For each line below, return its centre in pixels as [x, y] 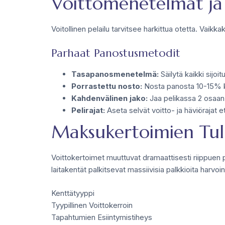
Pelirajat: [88, 110]
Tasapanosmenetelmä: [115, 74]
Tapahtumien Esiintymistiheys [102, 217]
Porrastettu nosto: [107, 86]
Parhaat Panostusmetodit [116, 53]
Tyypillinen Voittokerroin [92, 205]
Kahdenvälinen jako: [109, 98]
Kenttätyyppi [73, 193]
